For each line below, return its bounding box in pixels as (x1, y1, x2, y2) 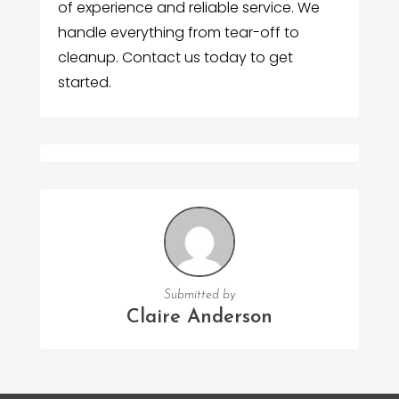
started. (57, 71, 111, 93)
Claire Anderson (126, 307, 273, 329)
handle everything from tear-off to (57, 21, 299, 43)
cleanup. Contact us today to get (57, 46, 293, 68)
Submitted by (163, 289, 235, 303)
